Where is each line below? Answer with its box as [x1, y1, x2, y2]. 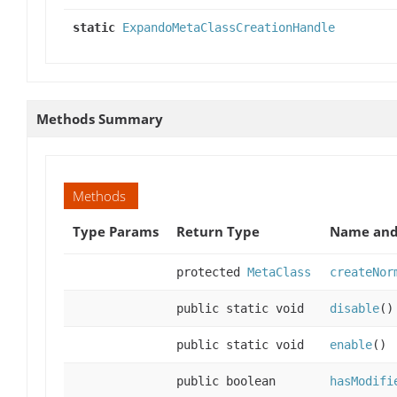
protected [176, 264, 247, 279]
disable [330, 300, 379, 315]
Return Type [176, 222, 260, 240]
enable [330, 337, 372, 352]
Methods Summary [36, 109, 163, 128]
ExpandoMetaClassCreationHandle [122, 19, 335, 35]
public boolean [176, 373, 276, 388]
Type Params [73, 222, 159, 240]
